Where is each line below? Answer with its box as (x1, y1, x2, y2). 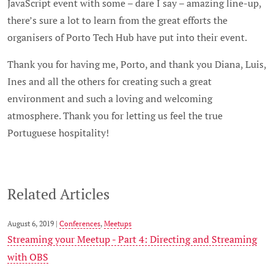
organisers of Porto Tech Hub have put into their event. (7, 31, 247, 44)
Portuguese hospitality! (7, 127, 109, 139)
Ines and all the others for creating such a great (7, 75, 212, 87)
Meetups (104, 219, 131, 228)
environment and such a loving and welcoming (7, 92, 212, 105)
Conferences (59, 219, 100, 228)
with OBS (7, 251, 48, 263)
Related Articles (7, 184, 109, 204)
